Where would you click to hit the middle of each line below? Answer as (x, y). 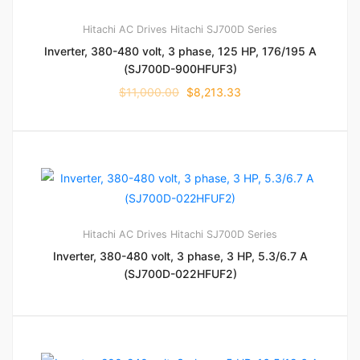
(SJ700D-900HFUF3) (180, 69)
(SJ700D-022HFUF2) (180, 274)
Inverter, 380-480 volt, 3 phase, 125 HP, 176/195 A (180, 51)
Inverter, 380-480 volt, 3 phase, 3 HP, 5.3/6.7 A (180, 256)
